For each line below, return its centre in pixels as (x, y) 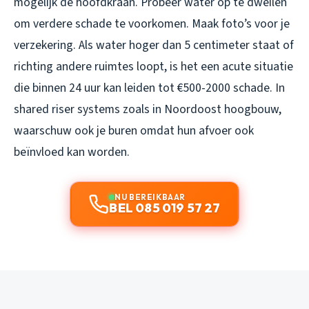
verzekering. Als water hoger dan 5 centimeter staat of (154, 45)
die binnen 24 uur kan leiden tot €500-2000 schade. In (149, 88)
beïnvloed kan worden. (72, 152)
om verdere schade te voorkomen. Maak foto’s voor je (152, 23)
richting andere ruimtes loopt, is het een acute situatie (153, 66)
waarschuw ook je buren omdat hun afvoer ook (134, 130)
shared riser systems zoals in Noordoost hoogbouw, (148, 109)
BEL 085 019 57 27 (165, 208)
